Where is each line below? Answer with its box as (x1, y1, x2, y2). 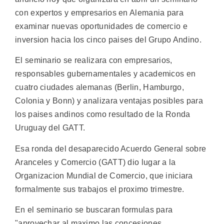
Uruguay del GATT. (15, 123, 85, 132)
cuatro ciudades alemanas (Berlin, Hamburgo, (15, 83, 184, 92)
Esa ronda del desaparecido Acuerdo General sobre (15, 144, 206, 153)
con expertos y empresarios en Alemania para (15, 8, 183, 17)
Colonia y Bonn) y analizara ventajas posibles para (15, 96, 203, 105)
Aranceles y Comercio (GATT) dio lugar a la (15, 157, 176, 166)
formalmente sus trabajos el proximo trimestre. (15, 184, 184, 193)
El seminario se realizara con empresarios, (15, 56, 172, 65)
